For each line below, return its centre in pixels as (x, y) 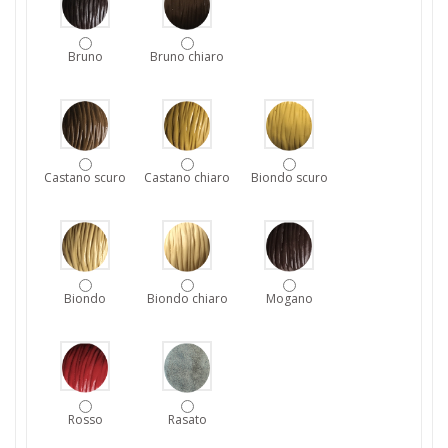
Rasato (187, 420)
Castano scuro (85, 178)
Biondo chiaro (187, 299)
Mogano (289, 299)
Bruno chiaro (187, 57)
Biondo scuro (289, 178)
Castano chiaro (187, 178)
